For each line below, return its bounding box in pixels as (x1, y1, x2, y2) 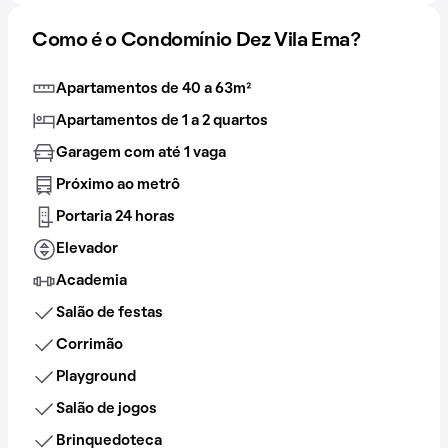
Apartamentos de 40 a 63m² (56, 81, 251, 96)
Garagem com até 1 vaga (56, 145, 226, 160)
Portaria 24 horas (56, 209, 175, 224)
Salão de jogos (56, 401, 157, 416)
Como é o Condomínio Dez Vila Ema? (32, 31, 361, 50)
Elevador (56, 241, 118, 256)
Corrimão (56, 337, 123, 352)
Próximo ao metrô (56, 177, 180, 192)
